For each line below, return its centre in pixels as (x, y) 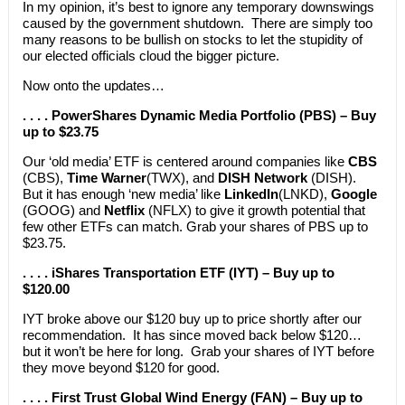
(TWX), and (182, 177)
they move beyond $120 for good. (121, 367)
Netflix (124, 210)
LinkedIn (251, 193)
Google (353, 193)
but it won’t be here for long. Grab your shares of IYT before (198, 351)
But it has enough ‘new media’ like (123, 193)
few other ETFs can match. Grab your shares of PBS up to (195, 226)
